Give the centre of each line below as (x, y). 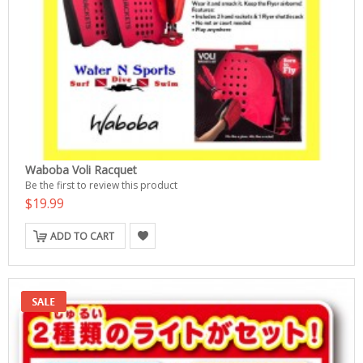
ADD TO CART (82, 236)
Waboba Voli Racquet (81, 170)
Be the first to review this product (101, 185)
